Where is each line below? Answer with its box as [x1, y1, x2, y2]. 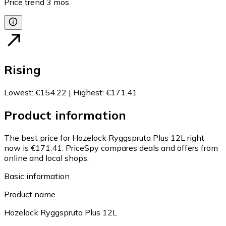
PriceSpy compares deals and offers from [66, 142, 218, 153]
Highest [73, 87, 102, 97]
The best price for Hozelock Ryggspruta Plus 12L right [4, 132, 204, 143]
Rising [4, 62, 41, 77]
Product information [4, 107, 126, 123]
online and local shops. [4, 152, 89, 163]
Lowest [4, 87, 32, 97]
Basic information [4, 171, 70, 181]
